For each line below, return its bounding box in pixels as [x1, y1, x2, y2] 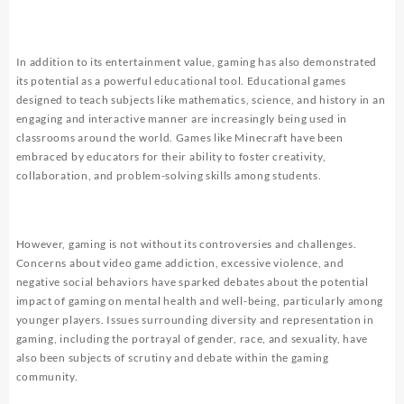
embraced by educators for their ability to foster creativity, [15, 149, 326, 163]
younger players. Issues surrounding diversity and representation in [15, 312, 374, 326]
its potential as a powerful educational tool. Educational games [15, 73, 346, 87]
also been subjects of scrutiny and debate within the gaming [15, 350, 329, 364]
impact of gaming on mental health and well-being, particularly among [15, 293, 384, 308]
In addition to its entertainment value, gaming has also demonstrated [15, 54, 378, 69]
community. [15, 369, 78, 383]
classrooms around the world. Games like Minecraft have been [15, 130, 344, 144]
